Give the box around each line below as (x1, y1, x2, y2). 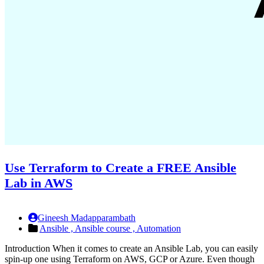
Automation (137, 223, 181, 234)
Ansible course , (75, 223, 137, 234)
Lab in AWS (5, 176, 72, 191)
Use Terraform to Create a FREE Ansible (5, 160, 236, 176)
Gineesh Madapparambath (38, 213, 136, 223)
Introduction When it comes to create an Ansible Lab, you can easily (5, 243, 258, 254)
